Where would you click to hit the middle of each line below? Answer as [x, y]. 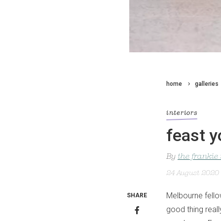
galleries [207, 84]
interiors [182, 113]
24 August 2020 [193, 174]
